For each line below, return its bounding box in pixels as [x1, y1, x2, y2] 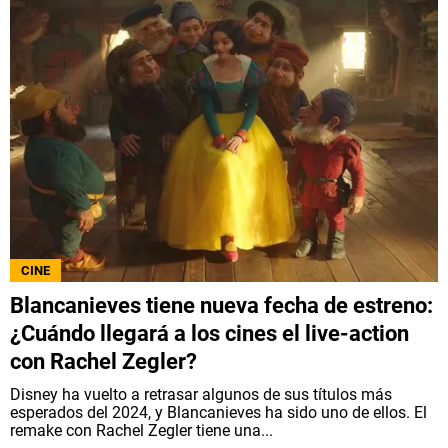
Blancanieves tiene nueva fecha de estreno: [10, 292, 433, 318]
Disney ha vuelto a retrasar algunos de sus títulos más [10, 384, 392, 404]
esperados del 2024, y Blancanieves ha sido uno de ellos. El [10, 402, 427, 422]
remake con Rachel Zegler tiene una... [10, 420, 273, 440]
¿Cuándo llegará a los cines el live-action [10, 320, 409, 346]
